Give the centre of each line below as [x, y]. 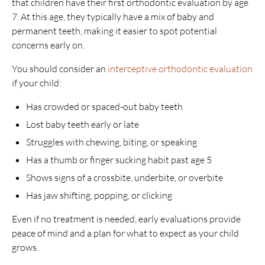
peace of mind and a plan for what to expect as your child [125, 233]
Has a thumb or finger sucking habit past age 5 [119, 160]
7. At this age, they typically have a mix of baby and [113, 17]
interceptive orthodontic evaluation [180, 69]
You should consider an [60, 69]
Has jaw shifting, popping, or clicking [99, 195]
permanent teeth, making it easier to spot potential [114, 31]
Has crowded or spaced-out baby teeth [104, 106]
